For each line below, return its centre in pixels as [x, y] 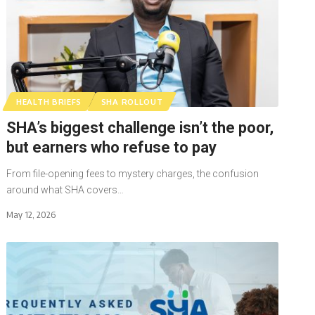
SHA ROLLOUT [132, 101]
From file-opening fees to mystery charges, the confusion [133, 173]
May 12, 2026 [31, 214]
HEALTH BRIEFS [49, 101]
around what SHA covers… [65, 189]
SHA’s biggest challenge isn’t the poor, [140, 127]
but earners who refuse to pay [114, 147]
